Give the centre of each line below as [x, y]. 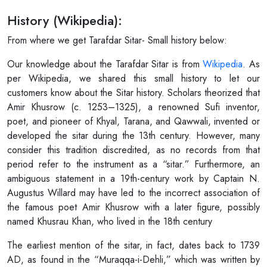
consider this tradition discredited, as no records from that [133, 150]
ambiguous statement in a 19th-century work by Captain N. [133, 179]
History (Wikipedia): [65, 21]
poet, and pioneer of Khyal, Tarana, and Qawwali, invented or [133, 122]
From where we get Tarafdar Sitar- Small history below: [117, 41]
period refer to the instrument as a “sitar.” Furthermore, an [133, 164]
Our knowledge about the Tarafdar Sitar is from [105, 64]
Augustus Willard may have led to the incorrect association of [133, 193]
